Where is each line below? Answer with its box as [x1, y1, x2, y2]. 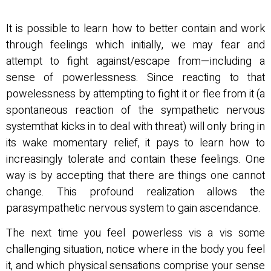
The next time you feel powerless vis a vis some [6, 225, 265, 242]
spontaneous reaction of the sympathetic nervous [6, 102, 265, 119]
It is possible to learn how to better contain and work [6, 20, 265, 37]
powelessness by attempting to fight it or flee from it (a [6, 85, 265, 102]
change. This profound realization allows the [6, 183, 265, 200]
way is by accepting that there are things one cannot [6, 167, 265, 184]
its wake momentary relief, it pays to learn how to [6, 134, 265, 151]
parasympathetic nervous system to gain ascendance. [6, 200, 263, 217]
